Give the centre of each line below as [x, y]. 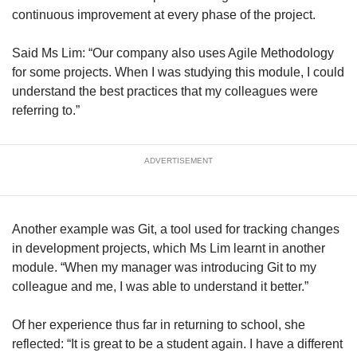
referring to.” [46, 110]
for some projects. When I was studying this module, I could [178, 72]
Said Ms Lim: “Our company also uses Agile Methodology [173, 53]
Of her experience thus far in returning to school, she [159, 324]
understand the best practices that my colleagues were [165, 91]
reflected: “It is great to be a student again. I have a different [177, 343]
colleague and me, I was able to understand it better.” [160, 286]
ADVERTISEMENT [178, 160]
